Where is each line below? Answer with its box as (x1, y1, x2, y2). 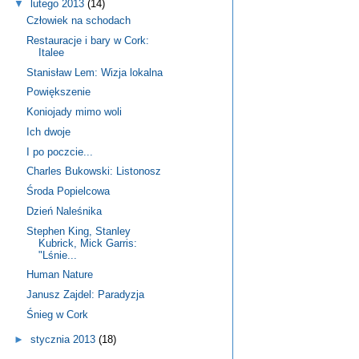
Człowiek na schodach (26, 14, 131, 27)
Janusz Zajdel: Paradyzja (26, 288, 145, 301)
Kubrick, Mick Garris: (38, 236, 138, 249)
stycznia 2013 (30, 333, 99, 346)
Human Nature (26, 268, 94, 281)
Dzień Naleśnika (26, 204, 103, 217)
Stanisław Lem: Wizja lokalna (26, 66, 163, 79)
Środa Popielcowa (26, 185, 111, 198)
